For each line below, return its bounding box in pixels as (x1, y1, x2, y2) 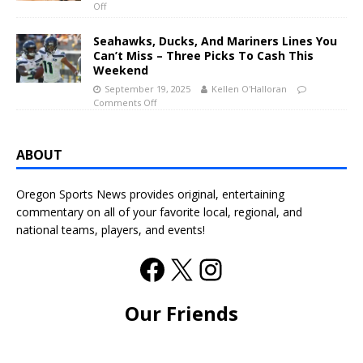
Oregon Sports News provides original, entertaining (16, 186, 284, 203)
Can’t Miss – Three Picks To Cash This (93, 48, 314, 64)
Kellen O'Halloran (211, 83, 287, 96)
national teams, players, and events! (16, 222, 205, 238)
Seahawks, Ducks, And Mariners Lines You (93, 33, 337, 49)
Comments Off (93, 96, 156, 109)
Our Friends (125, 300, 238, 327)
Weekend (93, 62, 148, 79)
